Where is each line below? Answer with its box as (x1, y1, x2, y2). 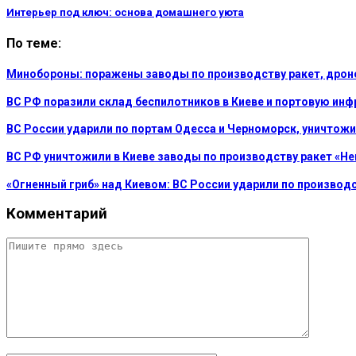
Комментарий (6, 205, 107, 223)
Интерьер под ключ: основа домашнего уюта (6, 6, 244, 18)
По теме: (6, 35, 61, 51)
